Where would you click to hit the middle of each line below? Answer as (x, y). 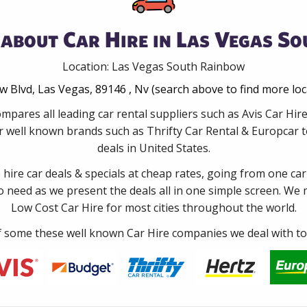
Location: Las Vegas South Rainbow (153, 66)
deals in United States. (153, 148)
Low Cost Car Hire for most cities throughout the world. (153, 207)
